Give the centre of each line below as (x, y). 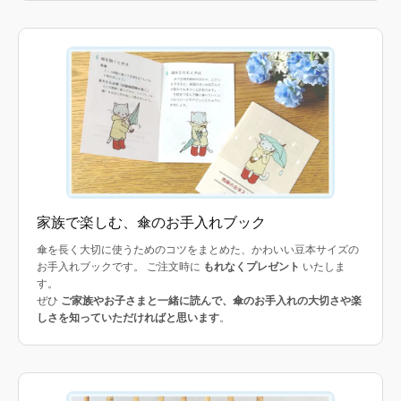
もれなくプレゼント (252, 266)
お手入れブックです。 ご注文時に (120, 266)
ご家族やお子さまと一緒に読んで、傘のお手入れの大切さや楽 (211, 300)
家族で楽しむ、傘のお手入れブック (151, 222)
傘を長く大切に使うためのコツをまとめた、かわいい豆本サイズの (198, 249)
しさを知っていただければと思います (128, 317)
